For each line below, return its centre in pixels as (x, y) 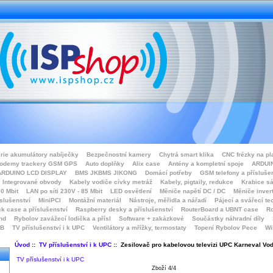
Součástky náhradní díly (228, 218)
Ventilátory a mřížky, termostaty (140, 228)
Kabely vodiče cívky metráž (111, 182)
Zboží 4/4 (164, 268)
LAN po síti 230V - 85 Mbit (64, 191)
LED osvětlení (131, 191)
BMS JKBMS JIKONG (106, 173)
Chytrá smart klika (186, 154)
